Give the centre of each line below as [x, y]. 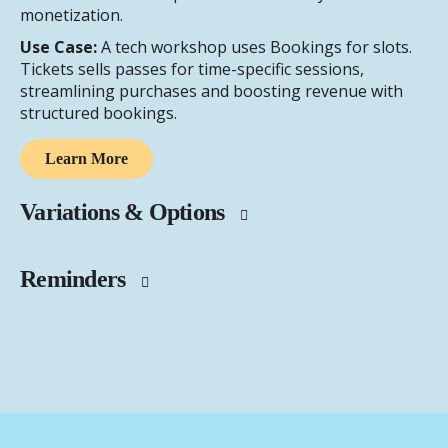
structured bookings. [98, 113]
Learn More [86, 159]
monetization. [71, 15]
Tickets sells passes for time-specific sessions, [192, 69]
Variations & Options [125, 212]
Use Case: [58, 47]
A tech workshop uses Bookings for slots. [254, 47]
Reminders [75, 279]
